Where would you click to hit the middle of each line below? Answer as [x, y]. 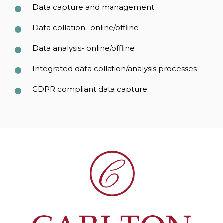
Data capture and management [93, 7]
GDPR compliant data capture [90, 89]
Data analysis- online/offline [83, 48]
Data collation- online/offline [85, 28]
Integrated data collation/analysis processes [114, 69]
